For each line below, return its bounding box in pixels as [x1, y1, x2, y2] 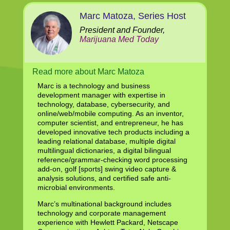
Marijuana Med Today [79, 34, 159, 44]
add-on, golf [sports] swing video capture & [37, 164, 176, 173]
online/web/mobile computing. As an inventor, [37, 109, 184, 118]
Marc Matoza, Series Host [79, 10, 186, 21]
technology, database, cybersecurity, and [37, 100, 170, 108]
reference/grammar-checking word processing [37, 155, 187, 164]
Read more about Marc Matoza [32, 67, 144, 76]
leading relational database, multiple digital [37, 137, 176, 145]
